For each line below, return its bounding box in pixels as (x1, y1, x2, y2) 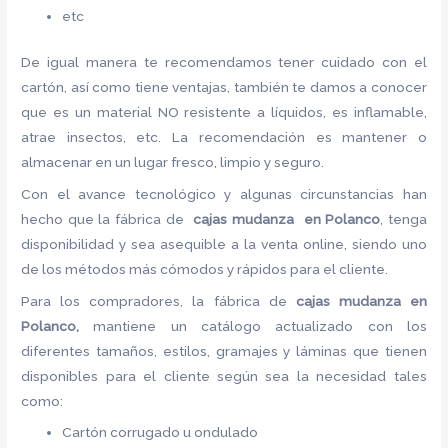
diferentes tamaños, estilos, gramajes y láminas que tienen (21, 342, 427, 359)
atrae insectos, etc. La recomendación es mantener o (21, 128, 427, 145)
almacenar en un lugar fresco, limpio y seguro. (21, 153, 328, 170)
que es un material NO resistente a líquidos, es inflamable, (21, 103, 427, 120)
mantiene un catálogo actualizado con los (93, 317, 427, 334)
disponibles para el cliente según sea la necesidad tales (21, 367, 427, 384)
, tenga (380, 210, 427, 227)
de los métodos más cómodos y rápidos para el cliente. (21, 260, 389, 277)
